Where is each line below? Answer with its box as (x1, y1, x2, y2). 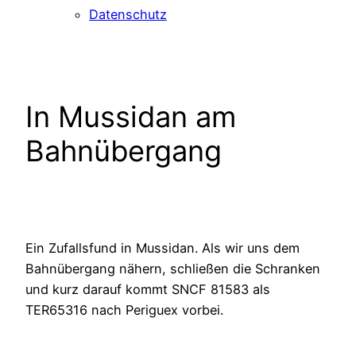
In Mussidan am (25, 99, 236, 134)
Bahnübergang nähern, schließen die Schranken (25, 261, 320, 277)
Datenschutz (89, 6, 167, 22)
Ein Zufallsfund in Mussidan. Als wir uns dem (25, 240, 300, 257)
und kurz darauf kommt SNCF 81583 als (25, 281, 270, 298)
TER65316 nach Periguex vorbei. (25, 302, 223, 319)
